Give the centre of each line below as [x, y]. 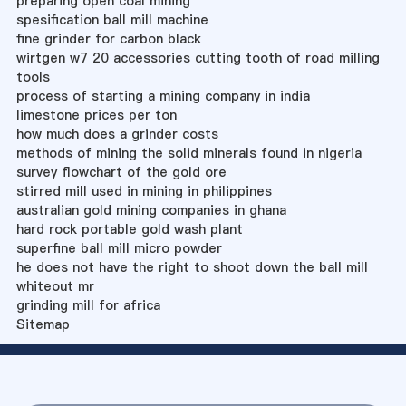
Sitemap [43, 324]
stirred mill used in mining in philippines [144, 191]
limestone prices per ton [96, 115]
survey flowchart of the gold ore [121, 172]
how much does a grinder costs [117, 134]
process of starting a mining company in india [163, 96]
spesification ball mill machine [112, 19]
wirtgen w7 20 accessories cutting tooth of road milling [198, 58]
